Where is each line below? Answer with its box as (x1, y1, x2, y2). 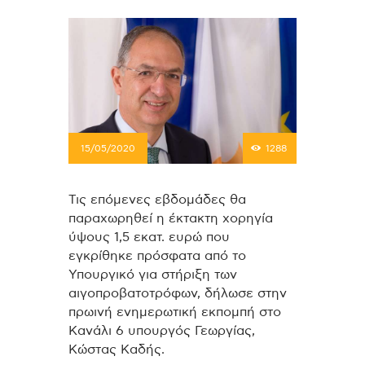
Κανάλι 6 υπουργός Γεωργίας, (68, 324, 255, 338)
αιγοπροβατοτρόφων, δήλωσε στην (68, 287, 287, 301)
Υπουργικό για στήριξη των (68, 268, 237, 282)
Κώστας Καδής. (68, 343, 165, 357)
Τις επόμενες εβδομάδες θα (68, 193, 246, 207)
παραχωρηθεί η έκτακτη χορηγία (68, 212, 273, 226)
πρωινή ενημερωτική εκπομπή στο (68, 306, 281, 319)
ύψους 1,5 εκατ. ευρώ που (68, 231, 230, 244)
